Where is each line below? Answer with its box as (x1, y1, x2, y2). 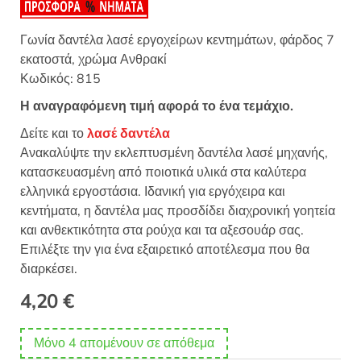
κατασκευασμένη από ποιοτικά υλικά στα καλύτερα (20, 163, 306, 181)
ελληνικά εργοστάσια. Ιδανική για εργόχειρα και (20, 182, 285, 201)
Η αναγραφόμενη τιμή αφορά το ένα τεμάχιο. (20, 97, 293, 115)
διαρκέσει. (20, 259, 77, 278)
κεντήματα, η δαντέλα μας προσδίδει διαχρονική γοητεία (20, 201, 335, 220)
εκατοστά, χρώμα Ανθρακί (20, 50, 167, 68)
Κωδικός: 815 (20, 69, 101, 88)
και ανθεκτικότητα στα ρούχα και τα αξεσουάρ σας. (20, 221, 304, 239)
